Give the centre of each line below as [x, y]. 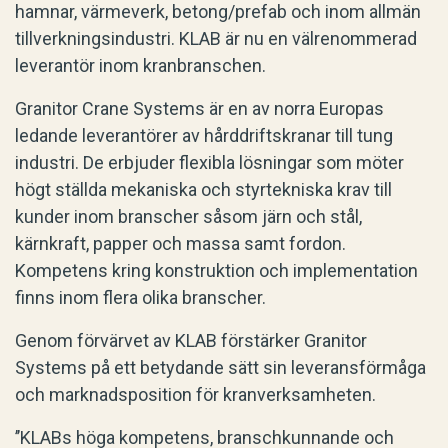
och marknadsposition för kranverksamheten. [195, 395]
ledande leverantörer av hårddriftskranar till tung [204, 136]
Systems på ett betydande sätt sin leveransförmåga [220, 368]
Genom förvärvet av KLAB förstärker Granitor [191, 341]
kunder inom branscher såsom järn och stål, [188, 217]
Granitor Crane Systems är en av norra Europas [199, 109]
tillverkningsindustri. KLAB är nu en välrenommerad [216, 39]
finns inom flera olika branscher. [140, 298]
